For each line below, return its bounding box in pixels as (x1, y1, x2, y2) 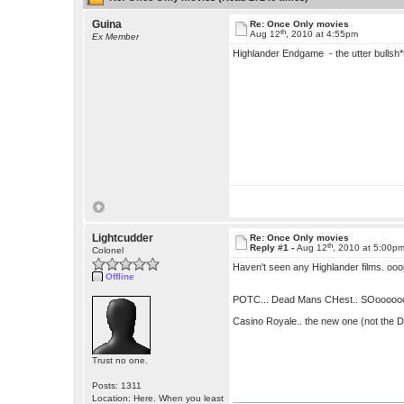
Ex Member (92, 32, 140, 42)
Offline (106, 271, 135, 282)
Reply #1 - (250, 243, 298, 253)
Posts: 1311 (92, 381, 142, 391)
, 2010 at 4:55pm (286, 29, 359, 40)
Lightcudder (92, 232, 154, 245)
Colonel (92, 245, 124, 256)
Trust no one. (92, 355, 149, 366)
